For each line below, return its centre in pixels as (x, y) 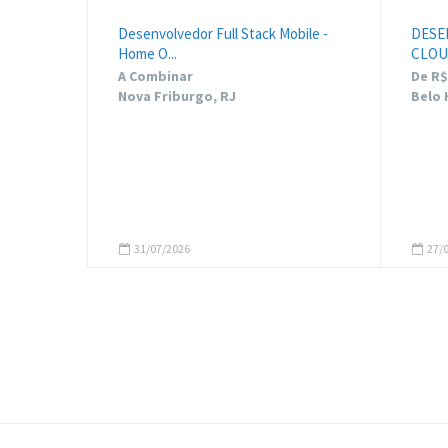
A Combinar (155, 76)
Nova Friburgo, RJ (177, 96)
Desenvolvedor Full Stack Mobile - (223, 33)
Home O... (147, 53)
